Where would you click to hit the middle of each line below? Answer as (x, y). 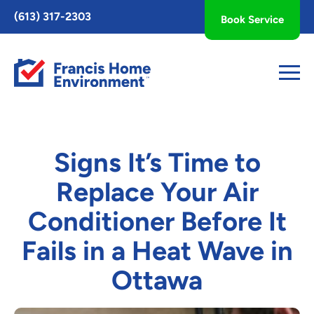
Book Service (252, 20)
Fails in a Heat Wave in (157, 251)
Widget (23, 37)
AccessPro (30, 25)
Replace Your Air (157, 192)
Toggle (22, 12)
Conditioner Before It (157, 221)
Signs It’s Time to (157, 162)
